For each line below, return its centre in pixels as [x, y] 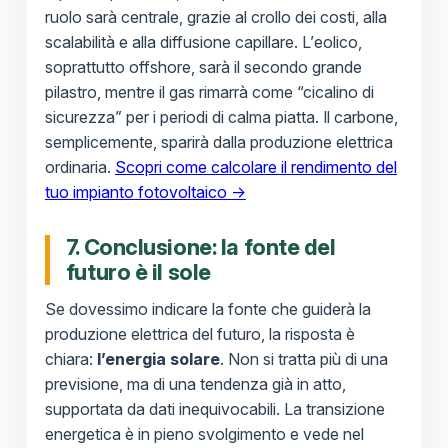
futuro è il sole [138, 272]
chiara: [70, 359]
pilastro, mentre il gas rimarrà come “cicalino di [209, 92]
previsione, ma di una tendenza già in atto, [195, 384]
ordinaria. [79, 167]
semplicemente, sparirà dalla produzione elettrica [218, 142]
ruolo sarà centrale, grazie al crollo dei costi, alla [215, 17]
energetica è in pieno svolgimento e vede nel [204, 434]
